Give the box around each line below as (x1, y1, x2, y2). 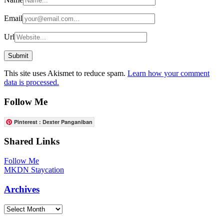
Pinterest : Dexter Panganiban (14, 117, 92, 125)
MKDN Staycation (4, 165, 64, 174)
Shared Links (4, 136, 59, 147)
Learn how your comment (127, 69, 209, 78)
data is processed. (4, 78, 59, 87)
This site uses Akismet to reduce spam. (4, 69, 127, 78)
